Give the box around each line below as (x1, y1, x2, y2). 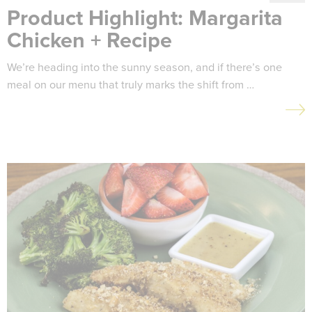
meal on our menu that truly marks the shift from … (7, 78, 254, 92)
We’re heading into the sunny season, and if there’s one (7, 61, 282, 75)
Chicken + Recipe (7, 28, 172, 54)
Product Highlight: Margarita (7, 6, 283, 31)
